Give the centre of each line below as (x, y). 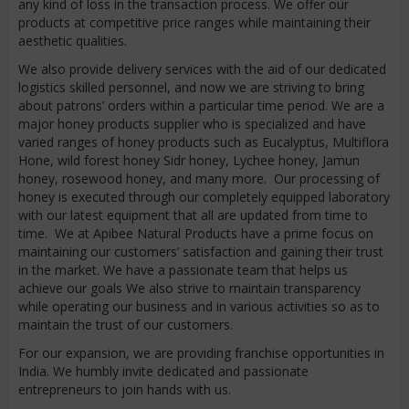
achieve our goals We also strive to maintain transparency (189, 288)
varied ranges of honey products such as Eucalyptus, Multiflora (204, 142)
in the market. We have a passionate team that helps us (183, 270)
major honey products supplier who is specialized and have (192, 124)
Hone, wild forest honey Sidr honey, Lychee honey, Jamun (189, 160)
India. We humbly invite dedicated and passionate (163, 371)
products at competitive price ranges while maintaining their (194, 22)
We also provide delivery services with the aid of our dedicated (202, 69)
